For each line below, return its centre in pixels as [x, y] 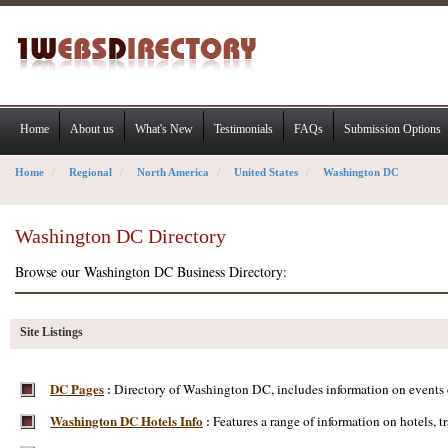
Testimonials [243, 129]
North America [173, 172]
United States [266, 172]
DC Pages [77, 388]
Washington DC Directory [120, 236]
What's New [164, 129]
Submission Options [392, 129]
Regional [90, 172]
